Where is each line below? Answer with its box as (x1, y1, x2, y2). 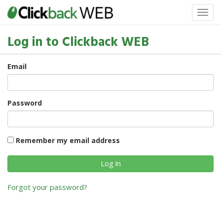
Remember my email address (16, 136, 120, 145)
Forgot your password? (7, 182, 87, 192)
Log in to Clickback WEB (7, 33, 149, 53)
